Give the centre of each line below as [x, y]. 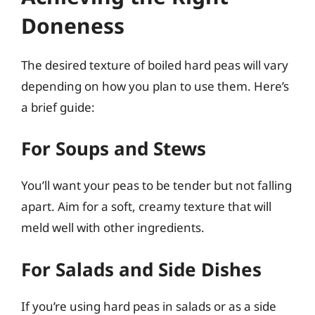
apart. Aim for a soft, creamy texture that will [146, 206]
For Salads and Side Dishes [141, 269]
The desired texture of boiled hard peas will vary [155, 65]
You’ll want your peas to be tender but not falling [156, 185]
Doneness [73, 25]
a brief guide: [58, 107]
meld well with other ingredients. [113, 227]
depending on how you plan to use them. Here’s [155, 86]
